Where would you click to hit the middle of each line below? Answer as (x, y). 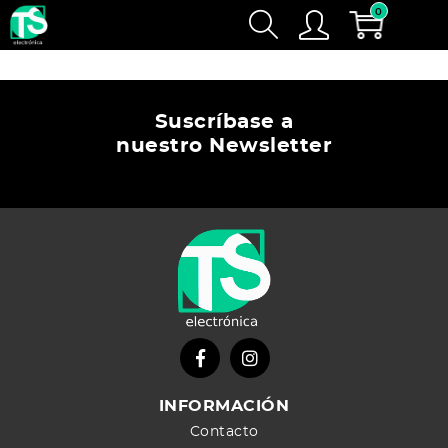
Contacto (224, 432)
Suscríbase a (224, 122)
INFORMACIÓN (224, 406)
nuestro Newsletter (224, 146)
